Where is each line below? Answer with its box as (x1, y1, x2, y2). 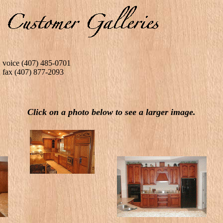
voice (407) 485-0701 (2, 59, 71, 67)
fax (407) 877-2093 (2, 68, 64, 76)
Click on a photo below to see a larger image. (27, 107, 196, 117)
